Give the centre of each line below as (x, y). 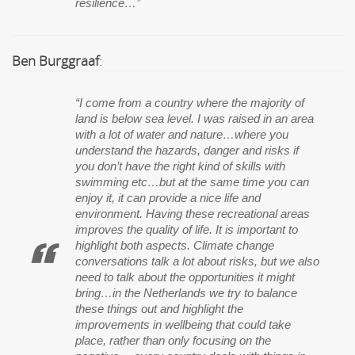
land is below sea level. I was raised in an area (195, 119)
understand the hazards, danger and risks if (187, 151)
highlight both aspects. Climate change (175, 246)
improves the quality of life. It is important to (187, 230)
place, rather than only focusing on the (173, 341)
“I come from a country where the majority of (190, 103)
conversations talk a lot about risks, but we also (197, 262)
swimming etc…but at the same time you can (192, 183)
